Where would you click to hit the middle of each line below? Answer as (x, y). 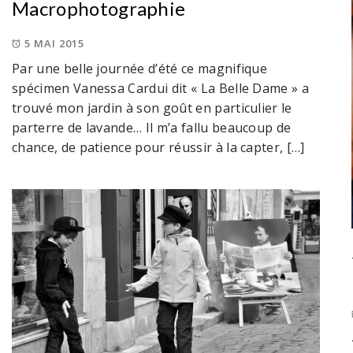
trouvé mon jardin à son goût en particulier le (152, 108)
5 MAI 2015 (54, 43)
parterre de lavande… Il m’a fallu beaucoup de (152, 127)
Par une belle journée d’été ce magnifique (140, 68)
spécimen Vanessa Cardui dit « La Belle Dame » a (161, 88)
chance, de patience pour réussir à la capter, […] (158, 147)
